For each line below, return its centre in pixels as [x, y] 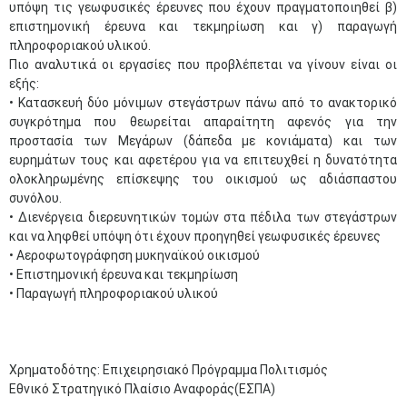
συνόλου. [35, 198]
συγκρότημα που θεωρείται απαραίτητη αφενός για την [203, 122]
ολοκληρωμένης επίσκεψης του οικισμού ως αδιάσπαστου [203, 179]
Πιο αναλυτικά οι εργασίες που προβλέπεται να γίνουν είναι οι [203, 65]
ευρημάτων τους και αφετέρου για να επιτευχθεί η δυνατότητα [203, 160]
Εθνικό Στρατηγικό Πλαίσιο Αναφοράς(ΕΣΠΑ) [142, 389]
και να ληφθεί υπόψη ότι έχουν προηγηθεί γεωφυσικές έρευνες [195, 236]
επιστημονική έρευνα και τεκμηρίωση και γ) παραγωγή [203, 26]
